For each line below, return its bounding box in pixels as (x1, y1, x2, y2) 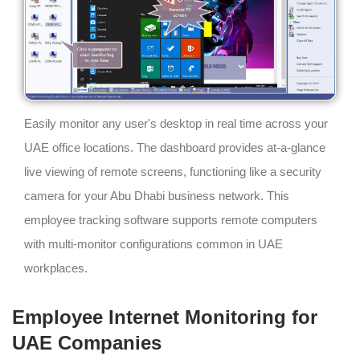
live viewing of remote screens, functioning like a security (24, 164, 321, 178)
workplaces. (24, 260, 88, 275)
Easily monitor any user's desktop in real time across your (24, 116, 328, 130)
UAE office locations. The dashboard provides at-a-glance (24, 140, 325, 154)
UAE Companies (12, 331, 162, 354)
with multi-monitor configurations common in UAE (24, 236, 283, 251)
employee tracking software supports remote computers (24, 212, 317, 227)
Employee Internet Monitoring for (12, 305, 317, 328)
